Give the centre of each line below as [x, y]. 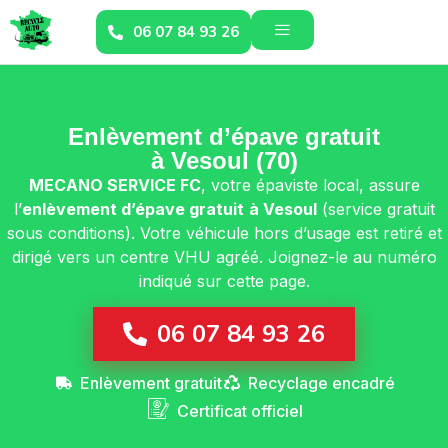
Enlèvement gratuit [150, 383]
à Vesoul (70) [224, 160]
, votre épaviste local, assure [310, 185]
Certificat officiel [239, 410]
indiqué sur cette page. [224, 281]
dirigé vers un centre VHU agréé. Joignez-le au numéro [224, 257]
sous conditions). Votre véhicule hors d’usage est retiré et [224, 233]
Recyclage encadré [321, 383]
